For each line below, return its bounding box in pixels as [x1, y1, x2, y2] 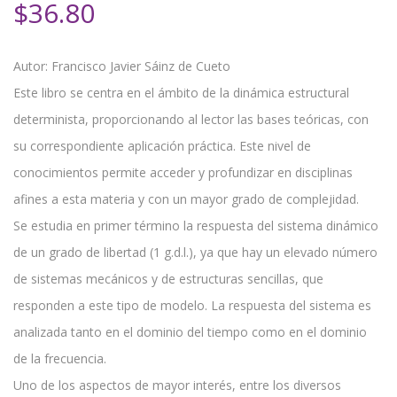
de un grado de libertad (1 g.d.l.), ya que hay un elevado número [13, 244, 378, 261]
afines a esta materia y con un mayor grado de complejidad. [13, 191, 359, 208]
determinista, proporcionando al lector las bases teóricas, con [13, 111, 369, 128]
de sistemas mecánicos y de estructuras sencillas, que [13, 270, 323, 288]
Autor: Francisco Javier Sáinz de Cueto [13, 58, 230, 75]
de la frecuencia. [13, 350, 106, 368]
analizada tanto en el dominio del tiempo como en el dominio [13, 323, 367, 341]
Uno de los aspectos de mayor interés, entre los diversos [13, 377, 341, 394]
